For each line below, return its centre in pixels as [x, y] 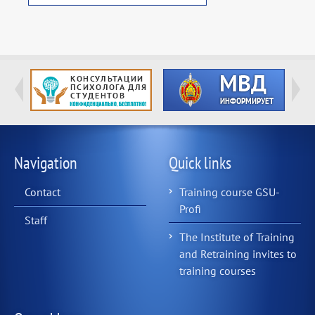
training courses [218, 271]
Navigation [46, 163]
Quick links [200, 163]
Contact [43, 192]
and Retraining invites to [238, 254]
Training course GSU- [230, 192]
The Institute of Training [237, 237]
